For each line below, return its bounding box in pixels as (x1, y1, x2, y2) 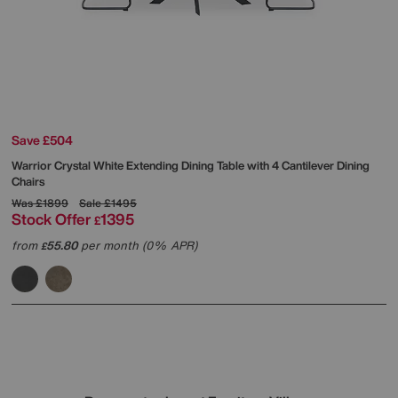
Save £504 (12, 130, 73, 149)
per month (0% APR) (77, 236, 197, 254)
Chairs (12, 172, 44, 190)
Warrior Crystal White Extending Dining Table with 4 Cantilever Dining (12, 156, 370, 174)
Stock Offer (12, 207, 91, 230)
